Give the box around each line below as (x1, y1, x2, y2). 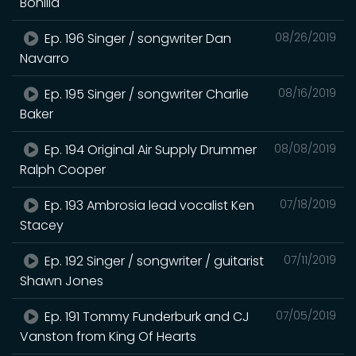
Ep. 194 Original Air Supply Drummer (41, 140, 257, 159)
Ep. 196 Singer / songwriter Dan (41, 29, 232, 48)
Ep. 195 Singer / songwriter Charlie (41, 84, 250, 103)
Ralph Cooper (20, 160, 106, 179)
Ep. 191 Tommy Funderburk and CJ (41, 307, 250, 326)
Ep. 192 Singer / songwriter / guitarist (41, 251, 265, 270)
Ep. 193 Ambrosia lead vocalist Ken (41, 195, 255, 215)
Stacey (20, 215, 64, 234)
